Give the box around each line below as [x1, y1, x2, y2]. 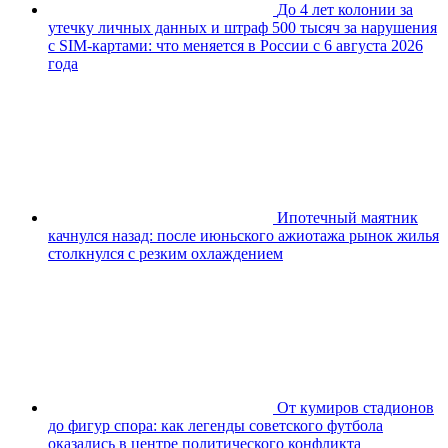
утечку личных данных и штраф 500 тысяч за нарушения [48, 18, 437, 36]
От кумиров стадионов [277, 398, 434, 416]
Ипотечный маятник [277, 208, 418, 226]
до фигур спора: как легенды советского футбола [48, 416, 383, 434]
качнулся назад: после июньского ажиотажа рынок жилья [48, 226, 439, 244]
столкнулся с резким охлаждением [48, 244, 283, 262]
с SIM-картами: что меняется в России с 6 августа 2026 [48, 36, 423, 54]
